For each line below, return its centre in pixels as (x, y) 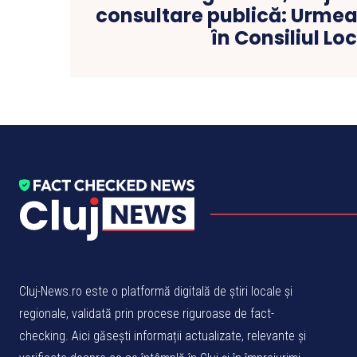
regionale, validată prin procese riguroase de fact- (147, 313)
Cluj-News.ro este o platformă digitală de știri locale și (156, 291)
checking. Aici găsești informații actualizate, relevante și (163, 335)
